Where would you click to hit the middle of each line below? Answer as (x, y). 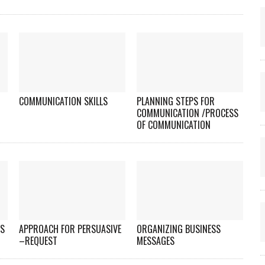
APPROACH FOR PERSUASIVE (70, 229)
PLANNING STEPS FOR (176, 101)
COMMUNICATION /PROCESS (188, 113)
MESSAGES (156, 241)
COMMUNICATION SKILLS (64, 101)
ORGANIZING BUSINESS (179, 229)
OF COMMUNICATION (174, 125)
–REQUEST (38, 241)
